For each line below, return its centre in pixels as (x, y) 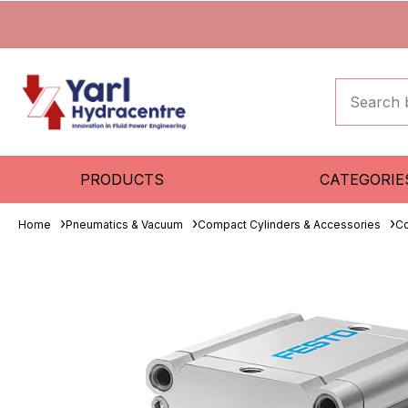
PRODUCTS (122, 179)
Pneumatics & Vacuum (124, 224)
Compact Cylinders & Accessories (289, 224)
